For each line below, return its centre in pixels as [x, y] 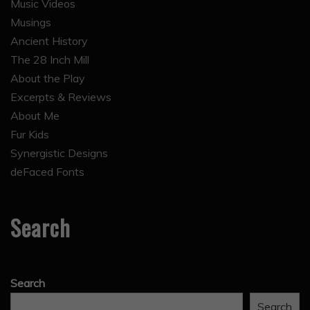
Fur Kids [30, 135]
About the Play [48, 79]
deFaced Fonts [47, 172]
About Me [35, 116]
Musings [31, 22]
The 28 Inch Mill [50, 60]
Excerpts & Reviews [61, 97]
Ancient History [49, 41]
